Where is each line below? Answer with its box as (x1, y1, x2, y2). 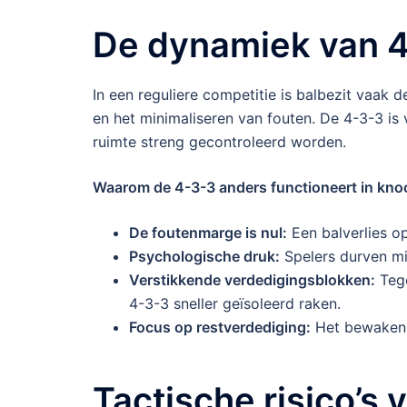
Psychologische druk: (129, 246, 280, 265)
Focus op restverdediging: (129, 317, 311, 336)
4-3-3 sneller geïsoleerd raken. (129, 293, 341, 313)
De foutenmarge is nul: (129, 223, 287, 242)
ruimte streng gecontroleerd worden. (93, 132, 346, 151)
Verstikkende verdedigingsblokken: (129, 270, 375, 289)
